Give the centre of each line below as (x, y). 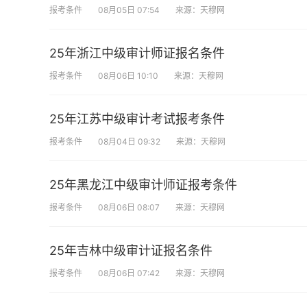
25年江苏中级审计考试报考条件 (137, 119)
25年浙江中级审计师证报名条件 (137, 53)
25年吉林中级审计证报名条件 (131, 250)
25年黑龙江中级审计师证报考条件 (143, 185)
